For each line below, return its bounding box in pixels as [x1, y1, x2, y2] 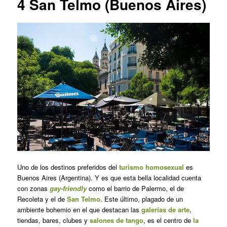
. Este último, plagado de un [100, 194, 183, 204]
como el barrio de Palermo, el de [88, 183, 184, 193]
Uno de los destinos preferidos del [17, 162, 119, 172]
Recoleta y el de [17, 194, 67, 204]
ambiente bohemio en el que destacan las [17, 204, 141, 214]
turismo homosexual [119, 162, 184, 172]
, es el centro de [143, 215, 193, 225]
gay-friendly [49, 183, 87, 193]
